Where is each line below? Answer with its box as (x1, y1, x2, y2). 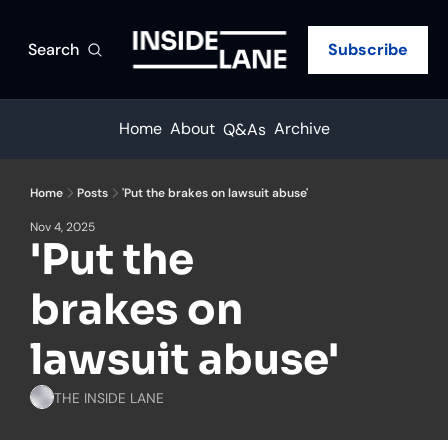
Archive (273, 118, 330, 139)
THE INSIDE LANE (54, 388, 164, 407)
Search (28, 38, 79, 60)
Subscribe (328, 38, 408, 60)
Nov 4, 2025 (30, 219, 95, 235)
